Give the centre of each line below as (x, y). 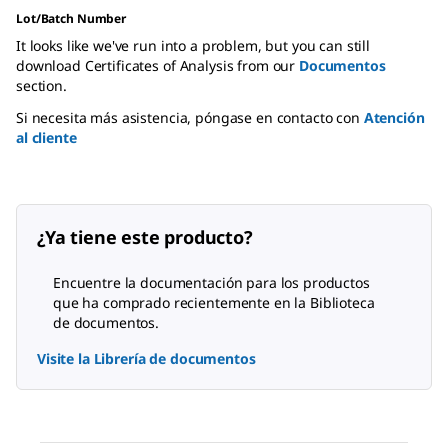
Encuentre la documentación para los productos (211, 282)
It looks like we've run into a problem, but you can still (193, 45)
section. (41, 85)
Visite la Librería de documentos (146, 358)
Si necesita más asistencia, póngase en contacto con (190, 117)
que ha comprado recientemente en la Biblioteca (214, 302)
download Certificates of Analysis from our (157, 65)
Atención (394, 117)
